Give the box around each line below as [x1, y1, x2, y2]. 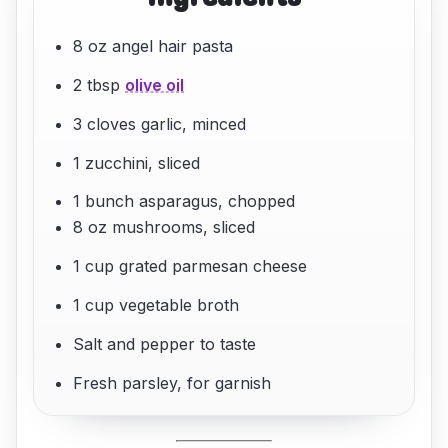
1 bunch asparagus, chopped [73, 191, 296, 212]
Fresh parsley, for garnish [73, 372, 272, 393]
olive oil [125, 74, 185, 95]
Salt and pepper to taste [73, 333, 257, 354]
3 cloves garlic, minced [73, 113, 247, 134]
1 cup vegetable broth [73, 294, 240, 315]
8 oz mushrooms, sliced [73, 217, 256, 238]
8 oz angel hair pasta [73, 36, 234, 57]
